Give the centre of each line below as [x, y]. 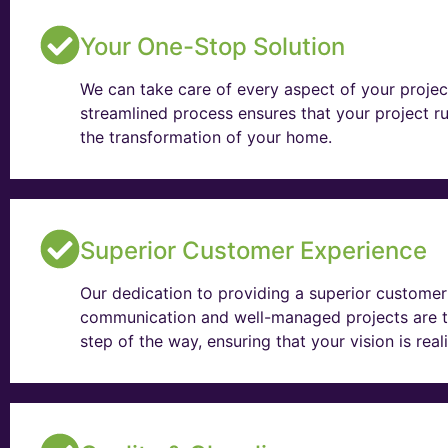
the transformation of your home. [206, 137]
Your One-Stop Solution [212, 47]
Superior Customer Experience [253, 251]
